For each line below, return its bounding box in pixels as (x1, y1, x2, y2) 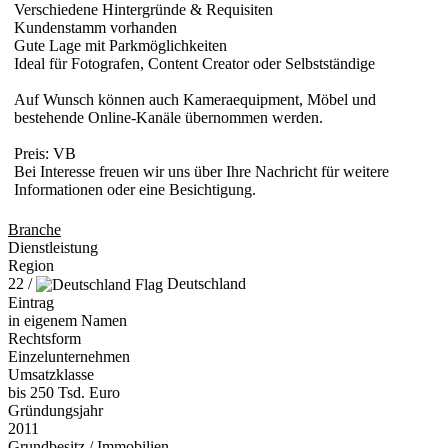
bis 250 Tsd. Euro (8, 384, 120, 402)
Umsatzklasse (8, 366, 94, 384)
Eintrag (8, 294, 54, 312)
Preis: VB (14, 144, 76, 162)
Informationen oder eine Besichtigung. (14, 180, 256, 198)
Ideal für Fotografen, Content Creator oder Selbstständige (14, 54, 375, 72)
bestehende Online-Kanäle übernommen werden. (14, 108, 323, 126)
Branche (8, 220, 61, 238)
